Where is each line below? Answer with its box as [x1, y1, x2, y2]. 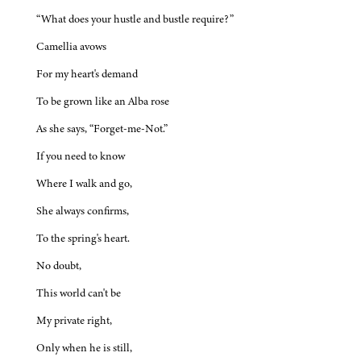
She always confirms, [36, 203, 129, 219]
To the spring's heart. [36, 230, 130, 247]
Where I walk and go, [36, 176, 132, 192]
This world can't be [36, 285, 121, 301]
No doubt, [36, 258, 81, 274]
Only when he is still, [36, 340, 132, 356]
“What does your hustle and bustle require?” [36, 11, 234, 27]
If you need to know [36, 148, 125, 164]
